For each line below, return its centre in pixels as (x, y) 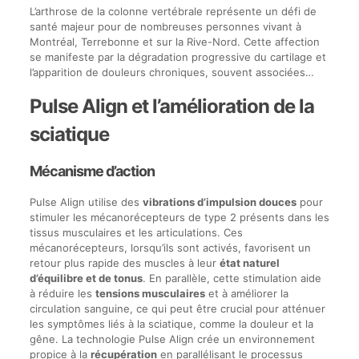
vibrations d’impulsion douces (219, 202)
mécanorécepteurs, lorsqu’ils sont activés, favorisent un (170, 247)
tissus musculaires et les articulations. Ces (136, 232)
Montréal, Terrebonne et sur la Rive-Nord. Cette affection (174, 41)
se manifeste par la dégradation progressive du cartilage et (177, 56)
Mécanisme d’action (92, 171)
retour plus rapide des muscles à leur (124, 262)
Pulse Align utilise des (86, 202)
